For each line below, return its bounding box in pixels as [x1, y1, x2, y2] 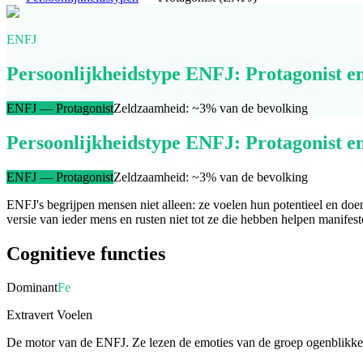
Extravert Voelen [6, 308, 92, 322]
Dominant [6, 280, 58, 295]
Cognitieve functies [6, 242, 165, 264]
